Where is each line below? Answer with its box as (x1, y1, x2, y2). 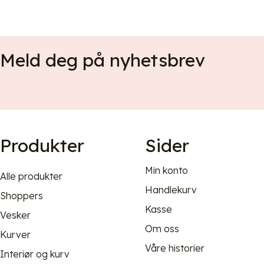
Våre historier (145, 242, 205, 255)
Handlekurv (145, 184, 197, 196)
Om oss (145, 223, 180, 235)
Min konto (145, 164, 189, 177)
